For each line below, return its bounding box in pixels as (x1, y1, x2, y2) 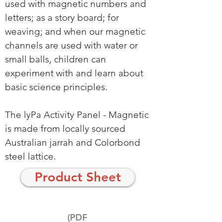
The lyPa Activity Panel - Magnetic (5, 109, 149, 120)
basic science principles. (5, 81, 108, 93)
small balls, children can (5, 54, 106, 65)
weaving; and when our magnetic (5, 26, 145, 37)
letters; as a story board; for (5, 12, 119, 23)
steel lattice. (5, 151, 56, 162)
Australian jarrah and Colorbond (5, 137, 140, 148)
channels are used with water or (5, 40, 138, 51)
